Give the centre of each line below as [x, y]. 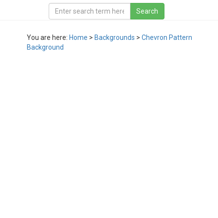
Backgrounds [115, 37]
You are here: [48, 37]
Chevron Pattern [167, 37]
